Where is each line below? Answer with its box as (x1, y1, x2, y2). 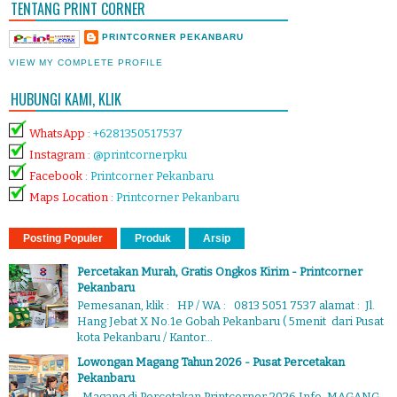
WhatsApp (29, 126, 88, 140)
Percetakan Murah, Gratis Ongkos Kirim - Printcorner (77, 264, 362, 278)
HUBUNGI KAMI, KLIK (11, 88, 121, 110)
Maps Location (29, 190, 108, 204)
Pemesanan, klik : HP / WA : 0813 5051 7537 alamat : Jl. (77, 299, 375, 313)
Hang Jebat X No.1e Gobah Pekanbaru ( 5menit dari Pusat (77, 315, 384, 329)
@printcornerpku (93, 147, 187, 161)
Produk (135, 231, 171, 245)
